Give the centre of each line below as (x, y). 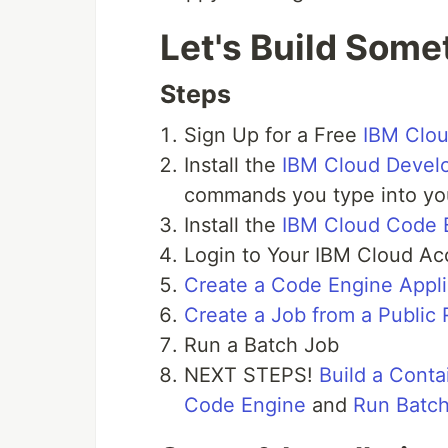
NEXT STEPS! (251, 375)
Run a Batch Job (261, 345)
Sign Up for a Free (273, 135)
